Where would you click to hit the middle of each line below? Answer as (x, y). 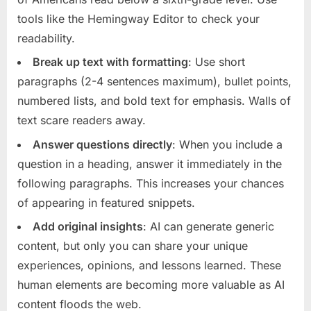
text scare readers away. (82, 120)
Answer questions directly (102, 144)
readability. (46, 39)
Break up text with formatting (110, 62)
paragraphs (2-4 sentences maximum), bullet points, (154, 82)
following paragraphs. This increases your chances (151, 183)
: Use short (217, 62)
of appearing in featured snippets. (106, 202)
